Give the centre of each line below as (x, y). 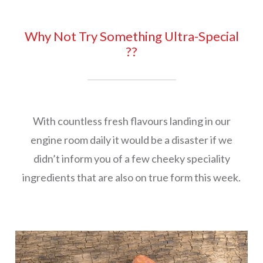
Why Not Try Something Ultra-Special (131, 36)
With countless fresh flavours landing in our (131, 121)
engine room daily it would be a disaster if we (131, 139)
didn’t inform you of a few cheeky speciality (131, 158)
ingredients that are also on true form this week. (131, 177)
